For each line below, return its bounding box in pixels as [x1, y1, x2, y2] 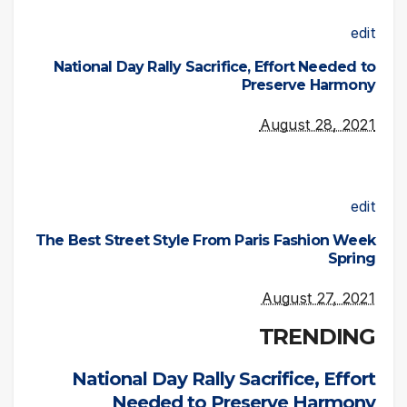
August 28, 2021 [259, 114, 375, 134]
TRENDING [258, 323, 375, 351]
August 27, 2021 [261, 288, 375, 307]
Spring [327, 249, 375, 267]
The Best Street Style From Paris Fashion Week [35, 231, 375, 249]
